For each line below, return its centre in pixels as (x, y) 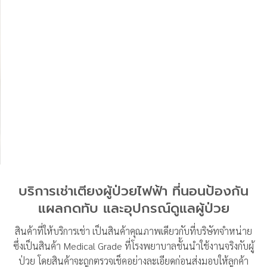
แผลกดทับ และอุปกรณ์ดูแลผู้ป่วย (133, 208)
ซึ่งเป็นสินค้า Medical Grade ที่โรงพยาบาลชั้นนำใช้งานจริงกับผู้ (133, 246)
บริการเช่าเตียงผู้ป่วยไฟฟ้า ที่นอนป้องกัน (133, 191)
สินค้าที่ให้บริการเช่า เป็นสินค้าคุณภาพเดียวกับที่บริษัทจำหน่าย (133, 231)
